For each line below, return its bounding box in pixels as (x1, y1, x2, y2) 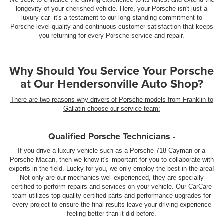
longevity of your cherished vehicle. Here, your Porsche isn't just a (16, 4, 207, 12)
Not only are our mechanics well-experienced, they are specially (19, 173, 204, 181)
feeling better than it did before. (67, 209, 156, 217)
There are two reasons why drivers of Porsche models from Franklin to (10, 95, 213, 103)
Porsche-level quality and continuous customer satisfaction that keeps (10, 22, 213, 30)
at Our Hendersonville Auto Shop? (20, 74, 203, 92)
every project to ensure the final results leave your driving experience (12, 200, 211, 208)
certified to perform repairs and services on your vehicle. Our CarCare (11, 182, 212, 190)
